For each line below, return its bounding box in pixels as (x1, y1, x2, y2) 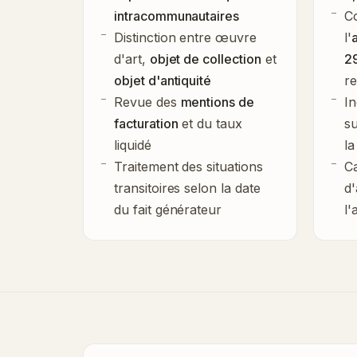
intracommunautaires (114, 7, 240, 24)
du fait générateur (114, 201, 222, 218)
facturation (114, 115, 178, 131)
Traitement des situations (114, 158, 263, 175)
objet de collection (149, 50, 261, 67)
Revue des (114, 93, 181, 110)
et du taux (178, 115, 242, 131)
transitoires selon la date (114, 179, 261, 196)
